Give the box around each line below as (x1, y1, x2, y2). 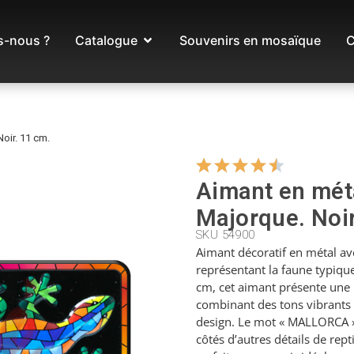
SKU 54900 (196, 227, 255, 242)
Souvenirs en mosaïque (179, 32, 321, 49)
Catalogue (75, 32, 137, 49)
